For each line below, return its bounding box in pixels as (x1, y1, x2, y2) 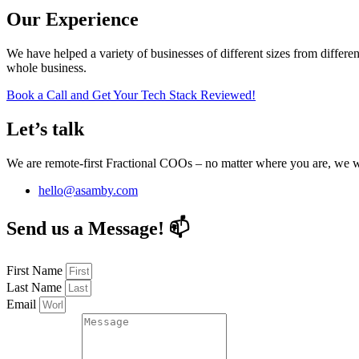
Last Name (6, 280, 65, 294)
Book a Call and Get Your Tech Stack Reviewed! (6, 88, 256, 103)
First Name (6, 263, 66, 277)
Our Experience (6, 9, 139, 30)
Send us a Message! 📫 (6, 218, 190, 240)
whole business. (6, 61, 87, 75)
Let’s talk (6, 119, 84, 140)
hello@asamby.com (38, 184, 138, 198)
